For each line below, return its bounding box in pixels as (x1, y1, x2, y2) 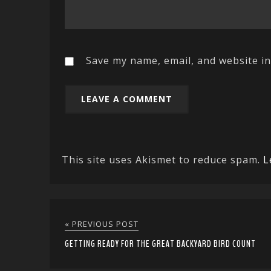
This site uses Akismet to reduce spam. (62, 153, 263, 167)
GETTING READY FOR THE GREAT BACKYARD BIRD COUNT (65, 237, 256, 251)
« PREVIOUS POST (65, 218, 139, 230)
